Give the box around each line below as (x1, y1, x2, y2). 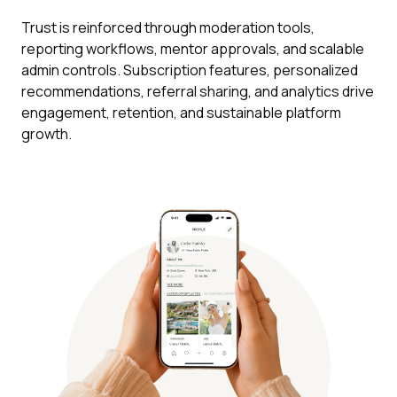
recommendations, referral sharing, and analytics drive (21, 82, 374, 102)
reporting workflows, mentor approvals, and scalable (21, 39, 364, 59)
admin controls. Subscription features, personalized (21, 60, 358, 81)
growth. (21, 124, 72, 144)
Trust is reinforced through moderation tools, (21, 18, 315, 38)
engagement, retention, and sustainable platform (21, 103, 341, 123)
